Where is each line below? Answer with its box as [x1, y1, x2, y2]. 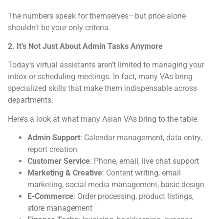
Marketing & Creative [27, 168, 102, 178]
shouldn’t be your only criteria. [8, 22, 112, 32]
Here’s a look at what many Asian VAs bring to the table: [8, 114, 201, 124]
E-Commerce [27, 192, 73, 201]
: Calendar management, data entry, [80, 133, 202, 143]
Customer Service [27, 156, 90, 166]
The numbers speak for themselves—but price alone [8, 11, 186, 21]
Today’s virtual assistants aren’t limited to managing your [8, 60, 204, 70]
